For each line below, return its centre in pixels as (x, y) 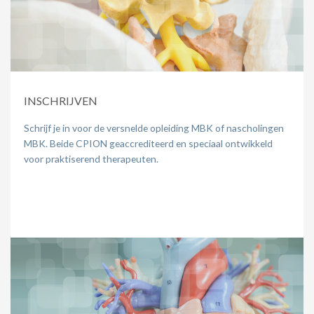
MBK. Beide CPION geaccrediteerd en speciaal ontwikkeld (148, 143)
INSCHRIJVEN (61, 100)
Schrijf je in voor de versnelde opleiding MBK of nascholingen (154, 128)
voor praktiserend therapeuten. (91, 158)
